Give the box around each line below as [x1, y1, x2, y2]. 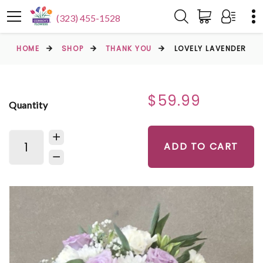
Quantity [9, 99, 48, 110]
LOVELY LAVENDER [174, 43, 247, 53]
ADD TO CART [164, 140, 238, 153]
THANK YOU [105, 43, 152, 53]
